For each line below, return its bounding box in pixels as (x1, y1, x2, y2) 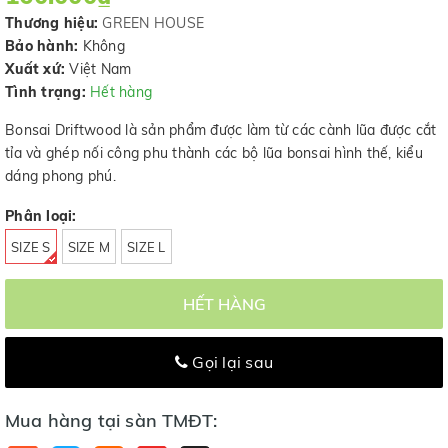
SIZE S (11, 239, 51, 256)
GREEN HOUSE (102, 14, 204, 33)
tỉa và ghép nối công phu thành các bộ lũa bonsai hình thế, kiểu (5, 144, 423, 163)
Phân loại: (5, 206, 77, 225)
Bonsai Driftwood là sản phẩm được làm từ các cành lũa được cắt (5, 121, 437, 140)
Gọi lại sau (188, 352, 274, 373)
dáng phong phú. (5, 167, 120, 186)
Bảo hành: (5, 37, 79, 56)
